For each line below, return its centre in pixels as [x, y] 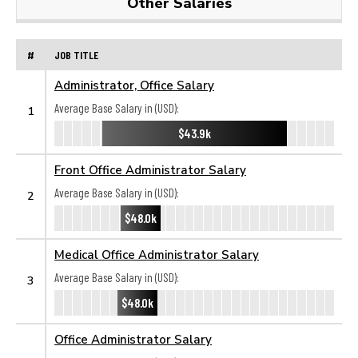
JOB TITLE [76, 54]
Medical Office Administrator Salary [157, 254]
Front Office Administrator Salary [150, 169]
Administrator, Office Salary [134, 85]
